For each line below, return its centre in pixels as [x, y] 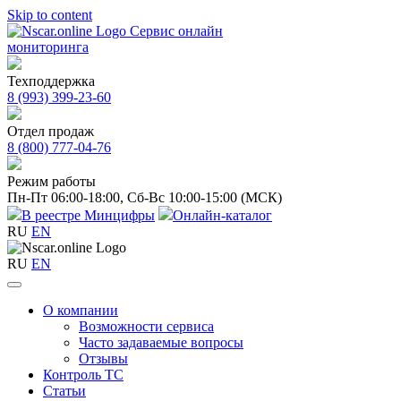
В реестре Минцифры [88, 215]
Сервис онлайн [176, 31]
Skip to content [50, 15]
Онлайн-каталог [222, 215]
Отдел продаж [51, 131]
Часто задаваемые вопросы [161, 342]
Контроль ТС [83, 375]
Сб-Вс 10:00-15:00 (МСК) [205, 197]
